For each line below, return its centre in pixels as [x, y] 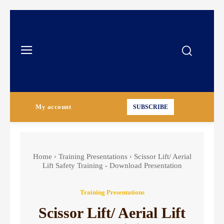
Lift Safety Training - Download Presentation [112, 165]
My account [53, 107]
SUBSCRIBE [150, 107]
